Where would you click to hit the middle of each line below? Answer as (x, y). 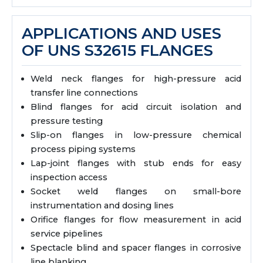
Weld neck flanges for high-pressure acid (136, 79)
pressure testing (67, 121)
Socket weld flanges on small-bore (136, 191)
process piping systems (83, 149)
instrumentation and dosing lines (102, 205)
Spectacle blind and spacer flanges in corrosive (136, 248)
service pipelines (67, 234)
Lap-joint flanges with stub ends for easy (136, 163)
